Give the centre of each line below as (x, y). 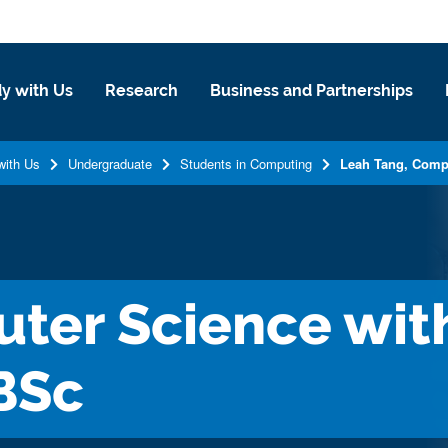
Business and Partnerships (311, 90)
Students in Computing (246, 163)
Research (141, 90)
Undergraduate (110, 163)
